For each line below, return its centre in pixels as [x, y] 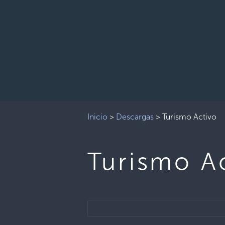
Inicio [98, 117]
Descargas [135, 117]
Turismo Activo [190, 117]
